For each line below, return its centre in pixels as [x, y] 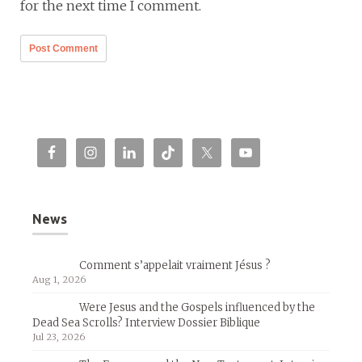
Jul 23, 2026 [59, 337]
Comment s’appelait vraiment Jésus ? [175, 265]
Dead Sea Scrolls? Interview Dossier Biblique [146, 322]
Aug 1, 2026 [59, 279]
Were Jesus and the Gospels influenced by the [197, 307]
